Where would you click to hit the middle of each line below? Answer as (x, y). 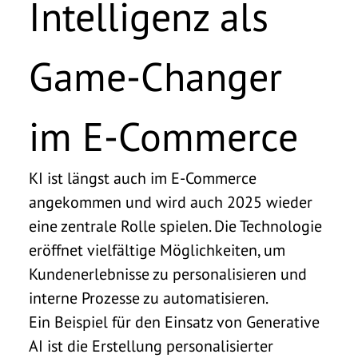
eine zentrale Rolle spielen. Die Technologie (175, 226)
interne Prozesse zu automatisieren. (149, 298)
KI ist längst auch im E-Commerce (143, 178)
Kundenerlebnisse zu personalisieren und (168, 274)
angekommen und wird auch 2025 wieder (171, 202)
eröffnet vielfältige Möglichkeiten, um (157, 250)
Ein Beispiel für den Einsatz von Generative (174, 322)
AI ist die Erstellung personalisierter (151, 346)
